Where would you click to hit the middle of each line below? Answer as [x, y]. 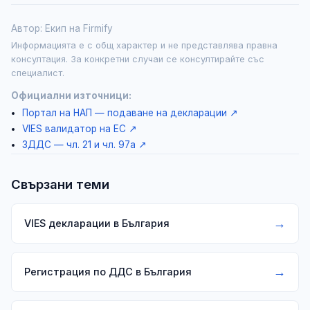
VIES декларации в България [97, 223]
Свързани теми [60, 184]
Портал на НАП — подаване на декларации [125, 112]
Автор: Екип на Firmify [62, 28]
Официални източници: [71, 95]
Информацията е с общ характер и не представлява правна [144, 45]
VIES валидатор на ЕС [74, 128]
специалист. [38, 73]
